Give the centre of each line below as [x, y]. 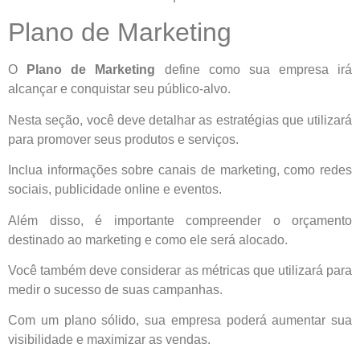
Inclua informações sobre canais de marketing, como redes [180, 170]
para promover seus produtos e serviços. [123, 139]
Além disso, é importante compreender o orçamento [180, 220]
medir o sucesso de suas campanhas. [115, 289]
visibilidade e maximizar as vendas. [109, 340]
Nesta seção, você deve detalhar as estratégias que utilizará [180, 120]
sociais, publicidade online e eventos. [115, 190]
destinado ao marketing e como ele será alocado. [148, 239]
